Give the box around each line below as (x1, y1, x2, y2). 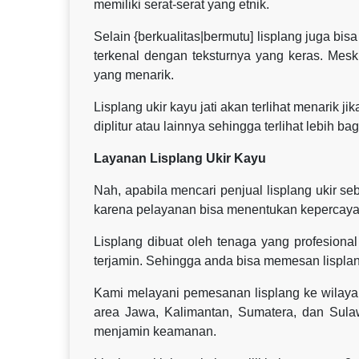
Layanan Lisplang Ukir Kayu (94, 151, 266, 165)
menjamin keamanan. (94, 324, 216, 338)
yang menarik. (94, 67, 174, 82)
